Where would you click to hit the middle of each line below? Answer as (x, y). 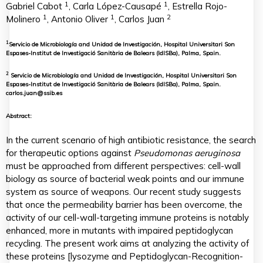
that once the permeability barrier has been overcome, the (124, 204)
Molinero (24, 19)
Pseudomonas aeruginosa (187, 153)
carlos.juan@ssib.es (34, 93)
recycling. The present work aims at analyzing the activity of (127, 243)
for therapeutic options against (70, 153)
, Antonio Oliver (79, 19)
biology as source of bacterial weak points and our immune (125, 178)
